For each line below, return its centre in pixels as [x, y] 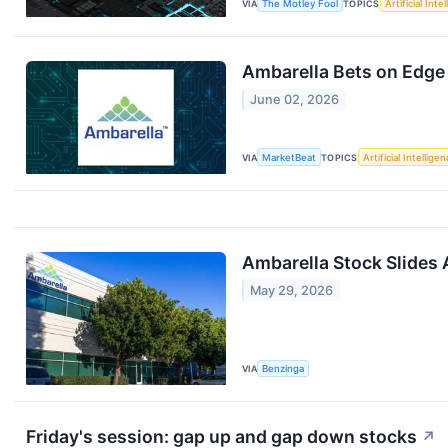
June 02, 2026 [295, 99]
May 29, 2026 [292, 290]
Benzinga [283, 369]
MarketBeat [289, 157]
